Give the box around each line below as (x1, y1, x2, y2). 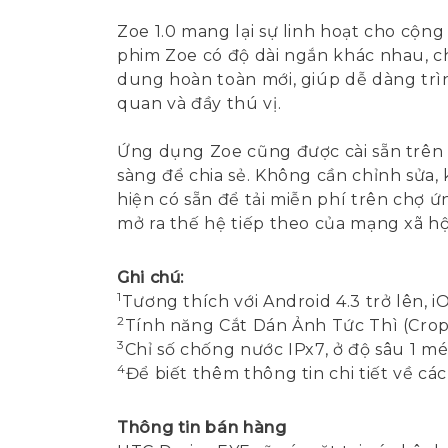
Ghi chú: (117, 268, 185, 287)
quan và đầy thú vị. (117, 94, 282, 113)
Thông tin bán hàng (117, 418, 287, 437)
